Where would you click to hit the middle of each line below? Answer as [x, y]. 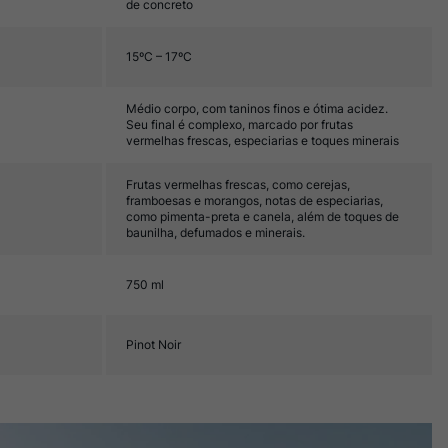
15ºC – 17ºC [159, 56]
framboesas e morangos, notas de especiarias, [254, 200]
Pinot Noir [153, 344]
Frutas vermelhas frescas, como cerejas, [238, 184]
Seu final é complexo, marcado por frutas [239, 124]
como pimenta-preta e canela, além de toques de [262, 216]
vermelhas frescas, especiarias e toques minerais [262, 140]
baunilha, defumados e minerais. [215, 232]
